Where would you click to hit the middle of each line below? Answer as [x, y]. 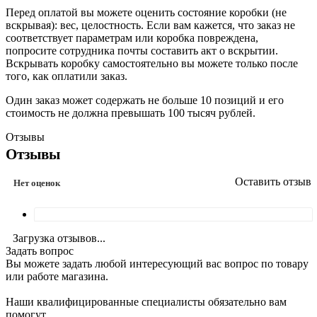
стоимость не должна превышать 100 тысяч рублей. [131, 113]
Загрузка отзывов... [59, 238]
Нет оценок [37, 183]
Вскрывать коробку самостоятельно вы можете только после [152, 63]
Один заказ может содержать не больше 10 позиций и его [145, 100]
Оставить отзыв [273, 181]
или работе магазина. [57, 276]
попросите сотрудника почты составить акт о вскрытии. [142, 50]
